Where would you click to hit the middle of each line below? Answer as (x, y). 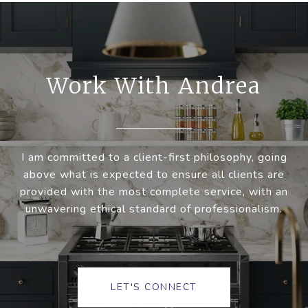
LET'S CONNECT (154, 287)
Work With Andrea (154, 86)
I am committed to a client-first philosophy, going (154, 158)
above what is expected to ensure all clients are (154, 175)
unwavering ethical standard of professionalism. (154, 209)
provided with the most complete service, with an (154, 192)
